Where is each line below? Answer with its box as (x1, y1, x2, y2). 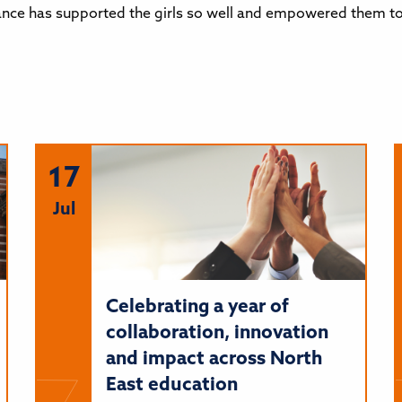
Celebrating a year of (105, 297, 289, 317)
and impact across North (105, 349, 322, 369)
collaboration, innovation (105, 323, 328, 343)
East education (105, 375, 238, 395)
